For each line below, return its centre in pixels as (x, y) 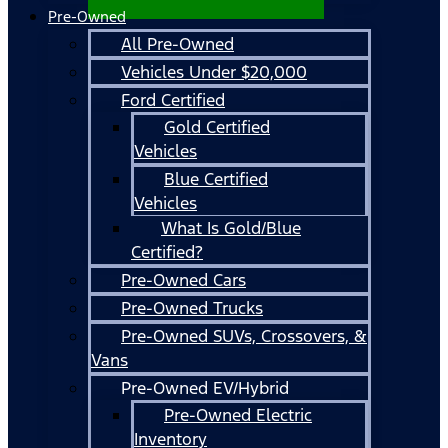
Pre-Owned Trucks (192, 307)
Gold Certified (217, 126)
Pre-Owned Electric (238, 414)
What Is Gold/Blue (231, 227)
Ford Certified (173, 99)
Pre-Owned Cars (183, 279)
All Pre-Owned (177, 43)
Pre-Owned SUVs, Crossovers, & (244, 335)
